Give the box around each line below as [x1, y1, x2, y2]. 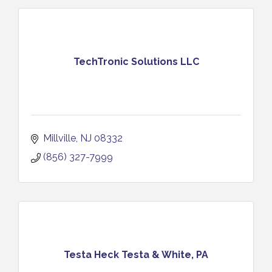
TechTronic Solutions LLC [73, 55, 199, 67]
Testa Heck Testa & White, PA [64, 248, 208, 260]
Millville [43, 132, 76, 144]
